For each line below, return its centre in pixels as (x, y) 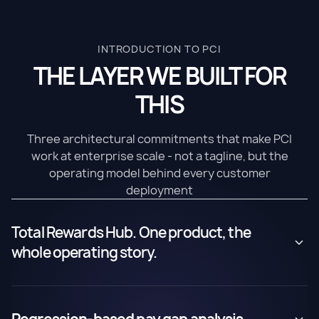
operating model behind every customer (159, 173)
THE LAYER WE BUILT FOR (159, 76)
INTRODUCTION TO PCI (159, 49)
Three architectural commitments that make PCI (159, 139)
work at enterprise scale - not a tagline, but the (159, 156)
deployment (159, 190)
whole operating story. (84, 252)
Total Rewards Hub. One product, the (131, 232)
